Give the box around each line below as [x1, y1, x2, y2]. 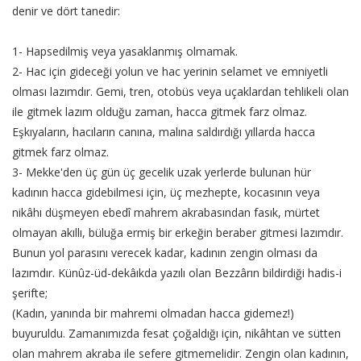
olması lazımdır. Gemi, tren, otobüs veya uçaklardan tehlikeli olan [12, 84, 349, 100]
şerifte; [12, 285, 48, 301]
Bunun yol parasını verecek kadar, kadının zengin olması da [12, 245, 317, 261]
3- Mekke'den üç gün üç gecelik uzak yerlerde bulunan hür [12, 164, 311, 180]
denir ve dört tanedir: [12, 3, 120, 19]
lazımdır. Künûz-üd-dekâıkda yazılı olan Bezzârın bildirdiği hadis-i [12, 265, 342, 281]
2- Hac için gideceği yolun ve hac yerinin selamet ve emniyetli [12, 64, 328, 80]
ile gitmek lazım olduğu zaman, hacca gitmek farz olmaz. [12, 104, 307, 120]
